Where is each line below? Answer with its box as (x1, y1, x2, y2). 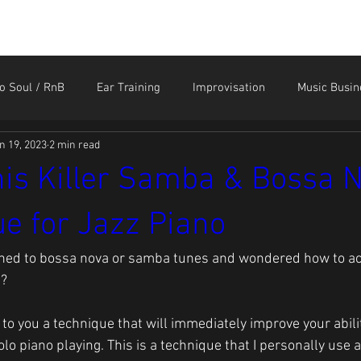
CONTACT (175, 27, 223, 39)
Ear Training (97, 80, 160, 95)
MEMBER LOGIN (249, 27, 331, 39)
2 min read (49, 138, 100, 152)
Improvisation (193, 80, 265, 95)
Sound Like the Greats (27, 144, 144, 160)
